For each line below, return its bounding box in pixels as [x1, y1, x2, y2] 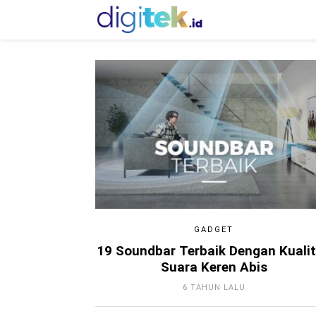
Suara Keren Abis [160, 259, 267, 275]
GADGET [194, 224, 234, 234]
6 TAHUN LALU [182, 282, 245, 292]
